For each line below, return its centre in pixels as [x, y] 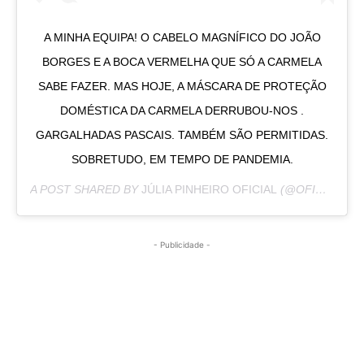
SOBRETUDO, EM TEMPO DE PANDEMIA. [182, 159]
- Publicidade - [182, 244]
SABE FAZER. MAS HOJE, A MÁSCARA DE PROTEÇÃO [182, 86]
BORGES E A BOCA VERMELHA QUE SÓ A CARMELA [182, 61]
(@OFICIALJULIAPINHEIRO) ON [296, 189]
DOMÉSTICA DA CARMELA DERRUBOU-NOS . [182, 110]
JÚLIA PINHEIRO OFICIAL [209, 189]
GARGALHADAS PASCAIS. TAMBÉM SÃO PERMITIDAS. [182, 134]
